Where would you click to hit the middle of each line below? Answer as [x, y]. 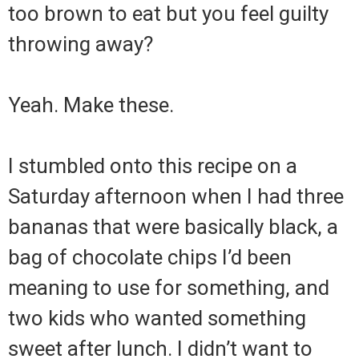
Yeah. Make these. [91, 105]
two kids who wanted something [157, 318]
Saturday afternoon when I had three [176, 196]
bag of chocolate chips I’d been [150, 257]
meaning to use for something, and [169, 287]
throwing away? [81, 44]
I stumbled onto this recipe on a [153, 165]
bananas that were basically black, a [173, 226]
